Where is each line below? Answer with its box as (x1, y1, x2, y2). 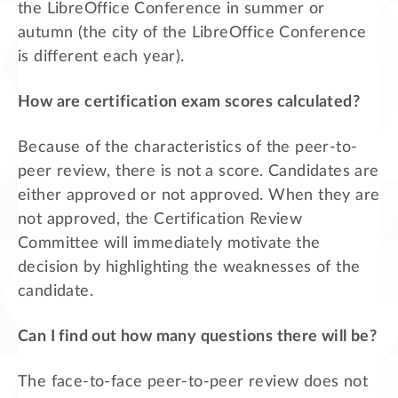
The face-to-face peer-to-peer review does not (18, 373, 368, 390)
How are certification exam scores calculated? (18, 94, 360, 111)
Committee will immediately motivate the (18, 235, 321, 252)
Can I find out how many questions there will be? (18, 328, 378, 345)
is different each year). (18, 49, 185, 66)
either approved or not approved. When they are (18, 187, 380, 204)
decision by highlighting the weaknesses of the (18, 259, 361, 276)
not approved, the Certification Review (18, 211, 303, 228)
